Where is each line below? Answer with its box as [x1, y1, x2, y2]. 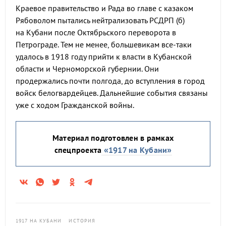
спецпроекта [54, 145, 102, 155]
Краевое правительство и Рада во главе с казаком [16, 3, 193, 13]
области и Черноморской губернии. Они [16, 64, 159, 74]
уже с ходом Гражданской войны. [16, 100, 134, 110]
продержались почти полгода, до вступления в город [16, 76, 205, 86]
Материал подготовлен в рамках [52, 133, 174, 143]
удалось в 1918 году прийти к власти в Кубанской [16, 51, 192, 62]
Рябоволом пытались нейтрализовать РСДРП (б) [16, 15, 185, 25]
